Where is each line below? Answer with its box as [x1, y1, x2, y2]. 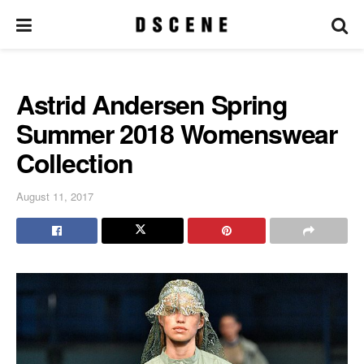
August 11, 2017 [16, 188, 93, 204]
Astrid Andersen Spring [16, 85, 288, 123]
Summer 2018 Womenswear [16, 115, 337, 152]
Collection [16, 144, 134, 181]
